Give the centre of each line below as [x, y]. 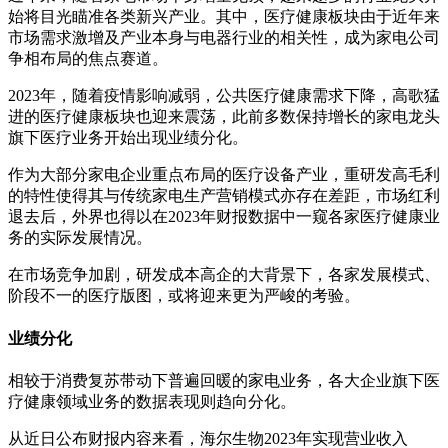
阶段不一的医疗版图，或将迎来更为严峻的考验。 [184, 296]
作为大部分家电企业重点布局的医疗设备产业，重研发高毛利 [224, 175]
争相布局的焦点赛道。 [88, 59]
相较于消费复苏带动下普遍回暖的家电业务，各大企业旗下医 [224, 380]
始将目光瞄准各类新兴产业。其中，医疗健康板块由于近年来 [224, 17]
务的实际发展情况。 [80, 238]
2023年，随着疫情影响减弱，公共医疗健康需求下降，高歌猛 [224, 96]
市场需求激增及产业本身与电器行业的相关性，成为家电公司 [224, 38]
